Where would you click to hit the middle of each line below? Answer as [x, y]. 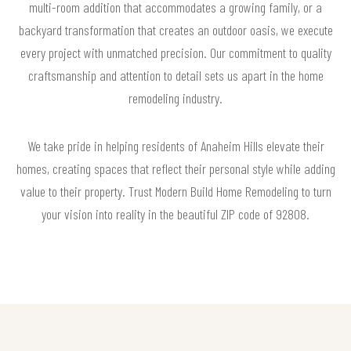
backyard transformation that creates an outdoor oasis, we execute [175, 29]
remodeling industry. [175, 98]
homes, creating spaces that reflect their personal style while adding [175, 168]
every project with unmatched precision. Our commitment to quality [175, 52]
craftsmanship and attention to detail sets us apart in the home [175, 75]
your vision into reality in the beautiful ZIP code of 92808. [175, 213]
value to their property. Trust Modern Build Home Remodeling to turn [175, 191]
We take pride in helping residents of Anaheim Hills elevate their [175, 145]
